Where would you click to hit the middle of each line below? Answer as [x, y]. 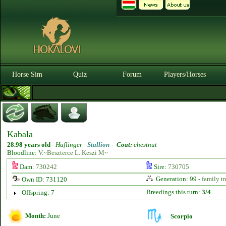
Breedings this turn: [174, 192]
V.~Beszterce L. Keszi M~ [73, 153]
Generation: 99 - [178, 179]
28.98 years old [29, 145]
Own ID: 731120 [43, 179]
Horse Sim [27, 74]
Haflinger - [71, 145]
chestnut [145, 145]
